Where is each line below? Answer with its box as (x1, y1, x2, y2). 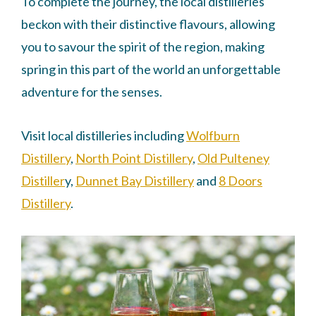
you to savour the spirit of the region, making (21, 38, 265, 54)
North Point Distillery (75, 150, 193, 166)
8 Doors (219, 172, 262, 188)
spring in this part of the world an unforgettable (21, 61, 281, 77)
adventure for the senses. (21, 83, 162, 99)
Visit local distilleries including (21, 127, 186, 143)
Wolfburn (186, 127, 240, 143)
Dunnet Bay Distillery (75, 172, 194, 188)
